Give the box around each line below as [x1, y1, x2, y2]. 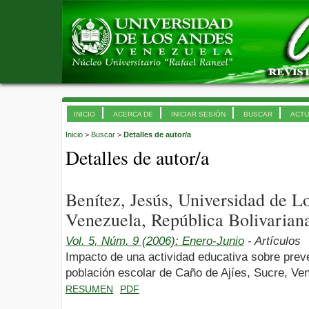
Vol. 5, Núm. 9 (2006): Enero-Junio [66, 234, 244, 248]
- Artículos [244, 234, 301, 248]
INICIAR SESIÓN [171, 110, 226, 118]
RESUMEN [66, 283, 113, 295]
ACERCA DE [113, 110, 153, 118]
